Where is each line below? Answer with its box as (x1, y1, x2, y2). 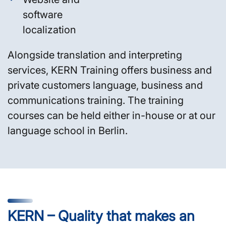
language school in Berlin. (8, 124, 128, 137)
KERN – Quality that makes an (8, 207, 195, 224)
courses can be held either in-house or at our (8, 109, 215, 122)
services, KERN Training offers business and (8, 64, 212, 76)
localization (23, 23, 76, 36)
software (23, 8, 63, 21)
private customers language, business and (8, 79, 203, 91)
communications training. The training (8, 94, 184, 106)
